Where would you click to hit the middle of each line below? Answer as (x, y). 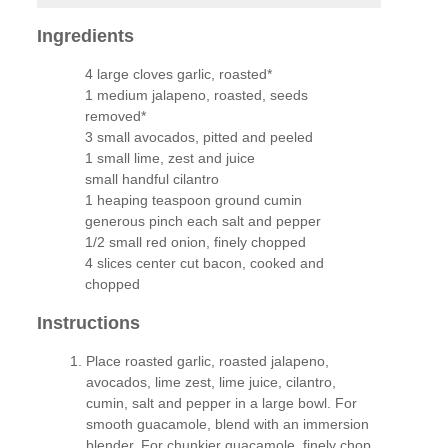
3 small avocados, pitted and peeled (198, 137)
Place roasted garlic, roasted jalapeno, (208, 361)
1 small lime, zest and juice (169, 158)
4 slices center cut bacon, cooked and (204, 263)
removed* (115, 116)
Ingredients (86, 35)
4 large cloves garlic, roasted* (178, 74)
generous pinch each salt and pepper (202, 221)
